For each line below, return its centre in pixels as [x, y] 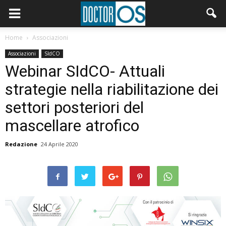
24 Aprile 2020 [60, 144]
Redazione [21, 144]
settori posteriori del [74, 107]
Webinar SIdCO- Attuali [85, 71]
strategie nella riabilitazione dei [112, 89]
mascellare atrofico [72, 126]
